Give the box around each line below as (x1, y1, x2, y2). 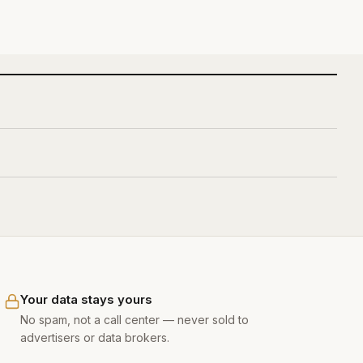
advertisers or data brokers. (20, 331, 170, 344)
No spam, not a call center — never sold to (20, 313, 250, 327)
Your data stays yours (20, 292, 153, 307)
